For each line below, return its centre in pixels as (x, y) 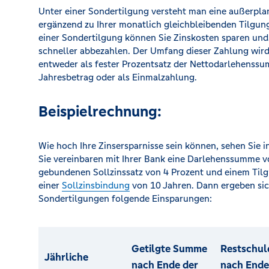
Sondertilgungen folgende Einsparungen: (125, 198)
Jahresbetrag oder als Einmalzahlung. (118, 77)
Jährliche (66, 257)
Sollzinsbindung (96, 185)
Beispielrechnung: (100, 111)
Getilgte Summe (169, 248)
